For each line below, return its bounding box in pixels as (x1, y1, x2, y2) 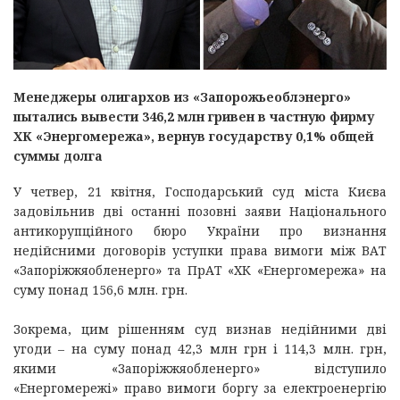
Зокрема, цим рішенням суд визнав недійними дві (13, 321, 387, 338)
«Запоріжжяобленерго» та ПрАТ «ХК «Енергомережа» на (13, 262, 387, 279)
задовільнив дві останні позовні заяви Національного (13, 203, 387, 221)
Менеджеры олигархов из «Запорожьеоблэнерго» (13, 88, 351, 106)
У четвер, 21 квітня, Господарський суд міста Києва (13, 183, 387, 201)
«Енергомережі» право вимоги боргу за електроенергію (13, 379, 387, 397)
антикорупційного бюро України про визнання (13, 222, 387, 240)
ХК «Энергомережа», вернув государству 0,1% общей (13, 128, 374, 146)
